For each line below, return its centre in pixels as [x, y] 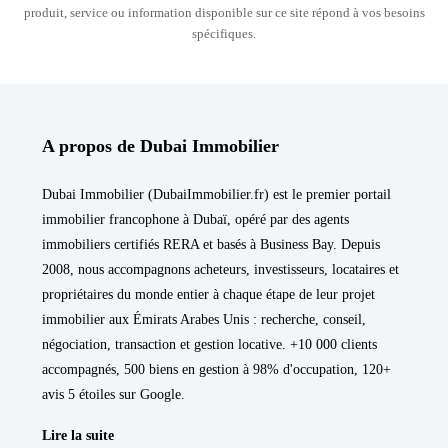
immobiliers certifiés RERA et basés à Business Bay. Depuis [211, 244]
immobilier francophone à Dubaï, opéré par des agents [195, 219]
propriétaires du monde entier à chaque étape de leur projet [208, 294]
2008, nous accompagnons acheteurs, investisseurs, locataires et [220, 269]
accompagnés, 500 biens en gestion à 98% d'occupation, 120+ [216, 369]
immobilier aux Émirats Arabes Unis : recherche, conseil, [204, 319]
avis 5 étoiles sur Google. [113, 394]
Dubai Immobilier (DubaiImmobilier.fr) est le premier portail [216, 194]
